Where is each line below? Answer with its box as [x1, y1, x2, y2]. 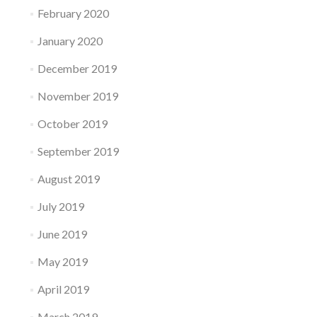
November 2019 [37, 89, 118, 103]
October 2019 [37, 117, 108, 131]
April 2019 [37, 282, 89, 296]
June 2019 [37, 227, 87, 241]
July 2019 [37, 200, 84, 214]
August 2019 [37, 172, 100, 186]
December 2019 [37, 62, 117, 76]
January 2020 [37, 34, 103, 48]
